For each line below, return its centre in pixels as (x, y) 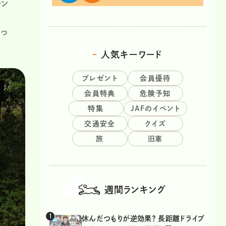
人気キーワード (132, 54)
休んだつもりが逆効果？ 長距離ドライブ (143, 218)
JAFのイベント (155, 108)
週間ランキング (135, 189)
